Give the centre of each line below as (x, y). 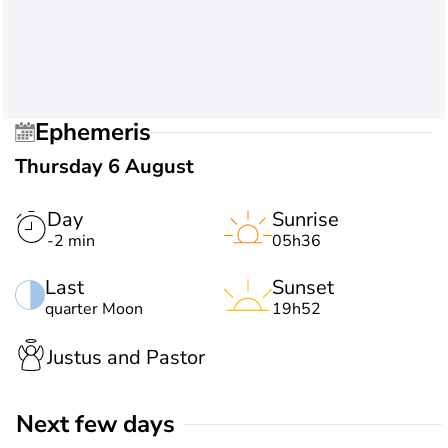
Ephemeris (100, 131)
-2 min (71, 241)
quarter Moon (94, 309)
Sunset (303, 287)
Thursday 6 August (104, 166)
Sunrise (305, 219)
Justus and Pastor (126, 357)
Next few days (104, 424)
